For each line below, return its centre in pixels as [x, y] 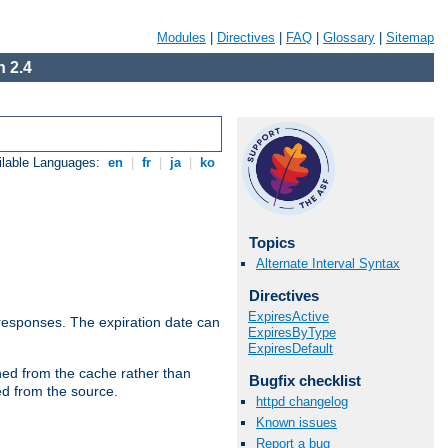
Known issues [296, 423]
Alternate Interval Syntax [328, 264]
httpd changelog [302, 401]
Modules [181, 37]
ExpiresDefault [290, 348]
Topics [271, 242]
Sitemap [410, 37]
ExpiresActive [288, 316]
